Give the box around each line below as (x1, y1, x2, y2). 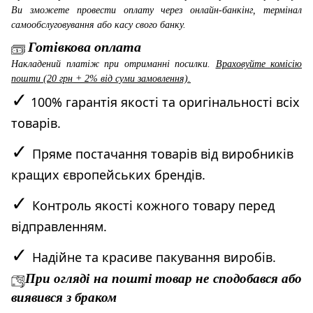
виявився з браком (11, 290, 117, 305)
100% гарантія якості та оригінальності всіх (27, 94, 300, 111)
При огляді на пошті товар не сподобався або (25, 271, 302, 286)
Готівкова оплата (28, 38, 141, 54)
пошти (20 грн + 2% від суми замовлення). (11, 73, 191, 85)
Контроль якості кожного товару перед (32, 197, 275, 214)
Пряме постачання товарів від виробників (32, 145, 293, 163)
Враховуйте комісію (215, 59, 302, 70)
